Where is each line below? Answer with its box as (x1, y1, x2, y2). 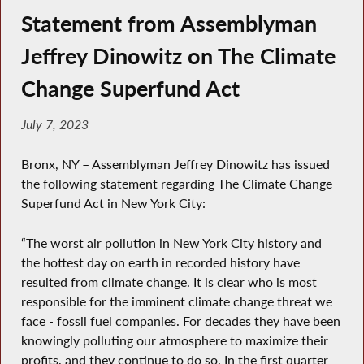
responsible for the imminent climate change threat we (20, 292, 332, 310)
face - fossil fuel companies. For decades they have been (20, 312, 340, 329)
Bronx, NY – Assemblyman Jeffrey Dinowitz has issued (20, 155, 330, 172)
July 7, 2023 (20, 116, 89, 133)
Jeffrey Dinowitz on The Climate (20, 42, 336, 69)
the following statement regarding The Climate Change (20, 175, 332, 192)
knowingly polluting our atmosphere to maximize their (20, 331, 328, 349)
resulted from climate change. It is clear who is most (20, 273, 317, 290)
